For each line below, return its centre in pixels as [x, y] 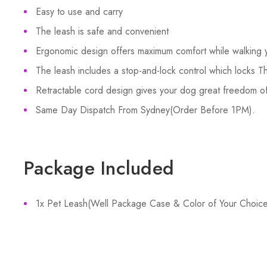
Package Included [99, 168]
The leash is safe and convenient [102, 31]
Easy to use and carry [79, 12]
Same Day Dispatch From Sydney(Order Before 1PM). [145, 110]
